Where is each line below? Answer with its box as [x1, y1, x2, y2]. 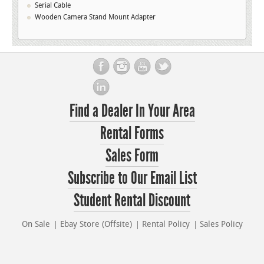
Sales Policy [199, 220, 243, 229]
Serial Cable [35, 2, 71, 9]
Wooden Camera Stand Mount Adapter [35, 14, 156, 21]
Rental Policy [141, 220, 190, 229]
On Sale [21, 220, 50, 229]
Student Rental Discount [74, 189, 190, 211]
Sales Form [105, 144, 159, 166]
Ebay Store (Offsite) [60, 220, 132, 229]
